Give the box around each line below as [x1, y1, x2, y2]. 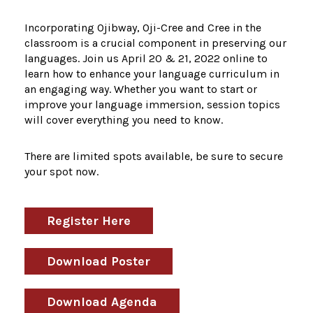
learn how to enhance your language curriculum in [24, 67, 279, 81]
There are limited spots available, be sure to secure [24, 150, 283, 163]
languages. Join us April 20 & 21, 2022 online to [24, 52, 268, 66]
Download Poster [47, 254, 150, 270]
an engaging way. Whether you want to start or [24, 82, 257, 96]
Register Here [47, 213, 131, 229]
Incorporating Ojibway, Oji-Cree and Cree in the [24, 21, 261, 35]
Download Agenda [47, 294, 157, 310]
